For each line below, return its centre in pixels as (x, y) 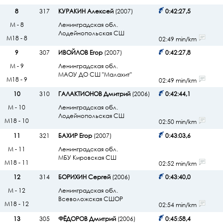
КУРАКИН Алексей (86, 11)
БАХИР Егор (75, 135)
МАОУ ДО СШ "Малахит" (95, 74)
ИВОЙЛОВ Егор (80, 53)
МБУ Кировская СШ (87, 157)
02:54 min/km (178, 205)
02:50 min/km (178, 122)
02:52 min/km (178, 164)
